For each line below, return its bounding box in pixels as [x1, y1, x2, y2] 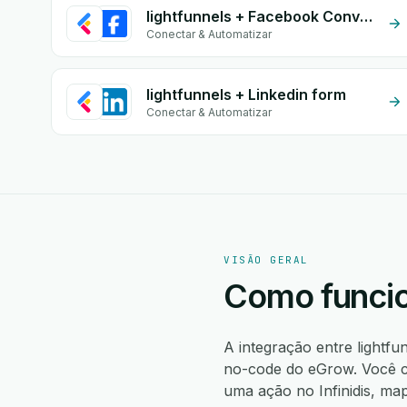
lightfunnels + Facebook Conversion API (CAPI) [360, 7, 372, 25]
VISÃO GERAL [223, 253, 309, 266]
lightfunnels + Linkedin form [146, 85, 346, 104]
